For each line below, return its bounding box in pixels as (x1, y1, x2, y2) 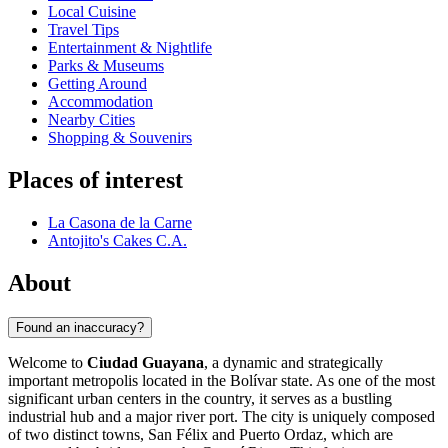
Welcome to (8, 353, 87, 371)
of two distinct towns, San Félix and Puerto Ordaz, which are (8, 425, 393, 443)
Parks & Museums (48, 57, 164, 75)
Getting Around (48, 75, 147, 93)
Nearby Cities (48, 111, 135, 129)
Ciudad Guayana (87, 353, 204, 371)
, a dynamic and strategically (204, 353, 383, 371)
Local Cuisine (48, 3, 136, 21)
